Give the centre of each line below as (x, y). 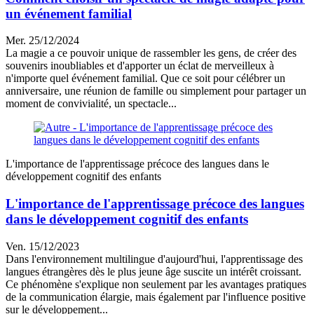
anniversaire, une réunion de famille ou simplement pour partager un (156, 91)
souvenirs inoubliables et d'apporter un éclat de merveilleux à (140, 66)
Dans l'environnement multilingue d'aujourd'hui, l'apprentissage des (154, 259)
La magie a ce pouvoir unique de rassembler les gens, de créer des (151, 53)
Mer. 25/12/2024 (42, 41)
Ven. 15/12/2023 (42, 246)
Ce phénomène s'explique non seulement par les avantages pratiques (156, 284)
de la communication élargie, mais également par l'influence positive (156, 296)
